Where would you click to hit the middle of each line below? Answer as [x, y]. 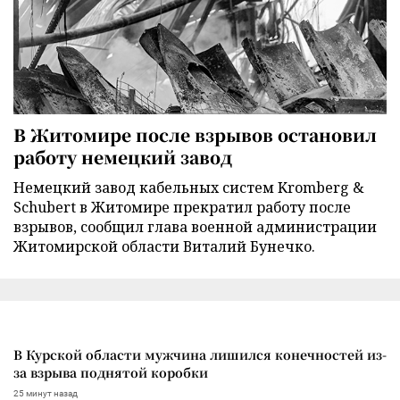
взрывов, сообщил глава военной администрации [195, 227]
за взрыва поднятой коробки [111, 373]
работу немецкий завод [123, 157]
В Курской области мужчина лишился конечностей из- [200, 355]
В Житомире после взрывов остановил [195, 135]
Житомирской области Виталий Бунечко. [164, 247]
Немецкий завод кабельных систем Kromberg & [189, 188]
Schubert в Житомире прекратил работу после [182, 208]
